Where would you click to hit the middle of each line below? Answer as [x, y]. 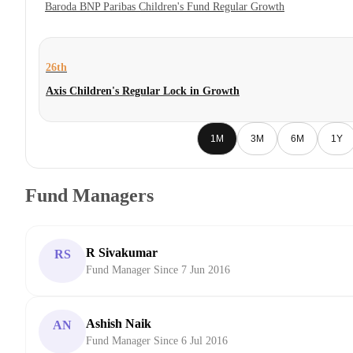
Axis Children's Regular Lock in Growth [143, 91]
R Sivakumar [122, 253]
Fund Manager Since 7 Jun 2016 [158, 270]
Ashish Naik [119, 324]
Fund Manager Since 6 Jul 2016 [157, 341]
